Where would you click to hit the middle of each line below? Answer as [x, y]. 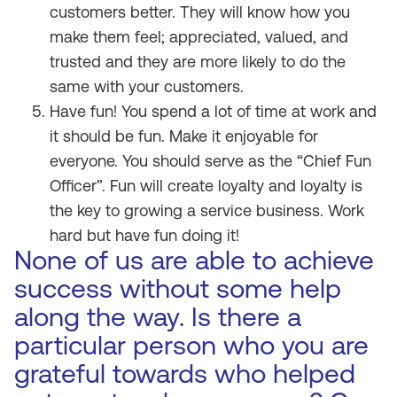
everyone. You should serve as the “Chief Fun [210, 161]
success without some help [178, 288]
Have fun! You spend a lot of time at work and [213, 111]
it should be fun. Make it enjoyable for [184, 136]
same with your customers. [147, 86]
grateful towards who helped [185, 374]
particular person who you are [191, 345]
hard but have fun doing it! [144, 235]
